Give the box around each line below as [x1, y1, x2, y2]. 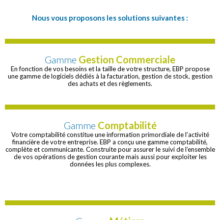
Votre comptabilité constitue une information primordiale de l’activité [11, 131, 209, 139]
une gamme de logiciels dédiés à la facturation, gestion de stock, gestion [7, 72, 213, 81]
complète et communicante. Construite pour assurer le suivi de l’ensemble [5, 145, 215, 154]
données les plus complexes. [69, 160, 151, 168]
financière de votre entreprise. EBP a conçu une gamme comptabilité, [12, 138, 208, 146]
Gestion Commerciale [79, 54, 175, 66]
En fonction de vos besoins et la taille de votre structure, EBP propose [10, 65, 210, 73]
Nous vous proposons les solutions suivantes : [32, 13, 188, 23]
